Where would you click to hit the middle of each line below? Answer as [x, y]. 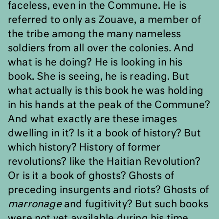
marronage [35, 204]
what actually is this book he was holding [106, 91]
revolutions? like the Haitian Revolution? [104, 162]
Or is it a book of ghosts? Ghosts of [91, 176]
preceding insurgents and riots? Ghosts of [109, 190]
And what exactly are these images [93, 119]
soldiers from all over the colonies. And [101, 48]
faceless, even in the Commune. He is [97, 6]
